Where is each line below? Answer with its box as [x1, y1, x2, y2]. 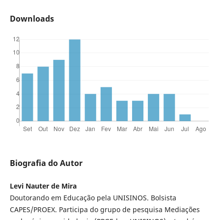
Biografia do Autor [9, 158, 82, 169]
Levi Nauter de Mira [9, 181, 77, 191]
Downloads [9, 13, 54, 25]
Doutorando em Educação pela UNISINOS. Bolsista [9, 193, 176, 203]
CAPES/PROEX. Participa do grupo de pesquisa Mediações [9, 205, 200, 215]
